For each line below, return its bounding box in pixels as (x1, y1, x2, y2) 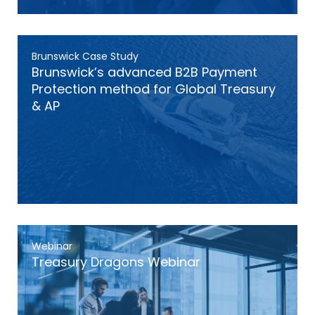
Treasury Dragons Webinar (32, 253, 200, 271)
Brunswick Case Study (32, 49, 139, 63)
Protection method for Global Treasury (32, 80, 276, 98)
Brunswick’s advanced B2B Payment (32, 63, 257, 81)
